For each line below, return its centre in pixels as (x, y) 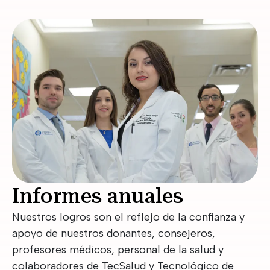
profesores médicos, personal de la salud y (118, 249)
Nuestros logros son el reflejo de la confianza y (128, 217)
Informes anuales (98, 196)
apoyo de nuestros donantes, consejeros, (114, 233)
